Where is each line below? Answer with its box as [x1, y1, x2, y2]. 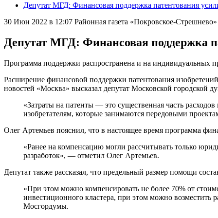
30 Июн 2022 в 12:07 [4, 18, 73, 26]
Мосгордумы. [23, 201, 69, 210]
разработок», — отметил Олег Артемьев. [23, 151, 159, 160]
